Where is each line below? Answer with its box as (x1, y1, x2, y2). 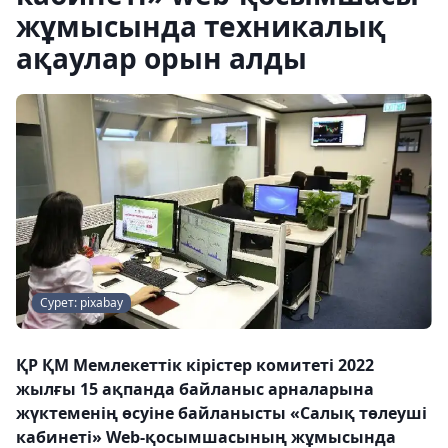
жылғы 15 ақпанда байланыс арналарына (16, 377, 374, 400)
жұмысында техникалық (16, 7, 386, 45)
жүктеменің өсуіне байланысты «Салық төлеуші (16, 401, 427, 424)
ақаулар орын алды (16, 39, 307, 77)
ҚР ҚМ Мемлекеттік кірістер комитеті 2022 (16, 353, 374, 376)
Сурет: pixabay (40, 293, 123, 311)
